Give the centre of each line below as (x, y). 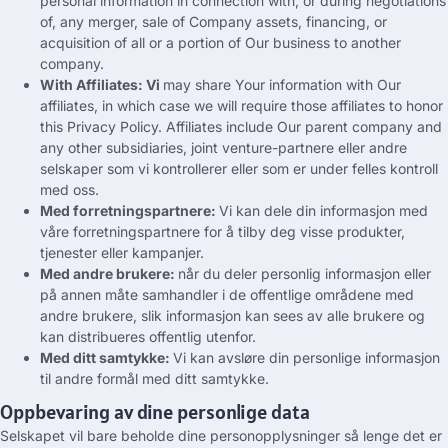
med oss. (69, 189)
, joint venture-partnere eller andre (295, 147)
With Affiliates (89, 84)
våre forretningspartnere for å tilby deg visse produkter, (222, 231)
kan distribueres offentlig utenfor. (148, 336)
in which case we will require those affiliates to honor (272, 105)
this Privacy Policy (99, 126)
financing (336, 21)
